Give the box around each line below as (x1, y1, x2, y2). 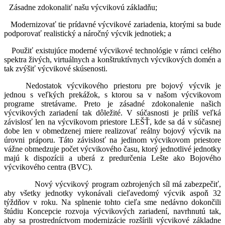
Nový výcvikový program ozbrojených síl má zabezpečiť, (4, 180, 221, 189)
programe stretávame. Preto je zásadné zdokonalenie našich (4, 99, 221, 108)
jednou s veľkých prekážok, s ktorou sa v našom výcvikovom (4, 90, 221, 99)
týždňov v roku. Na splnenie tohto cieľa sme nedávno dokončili (4, 198, 221, 207)
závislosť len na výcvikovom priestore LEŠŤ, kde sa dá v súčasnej (4, 118, 221, 127)
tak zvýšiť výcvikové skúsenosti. (4, 64, 107, 73)
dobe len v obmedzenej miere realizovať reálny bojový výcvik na (4, 127, 221, 136)
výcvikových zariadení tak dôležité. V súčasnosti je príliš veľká (4, 108, 221, 118)
